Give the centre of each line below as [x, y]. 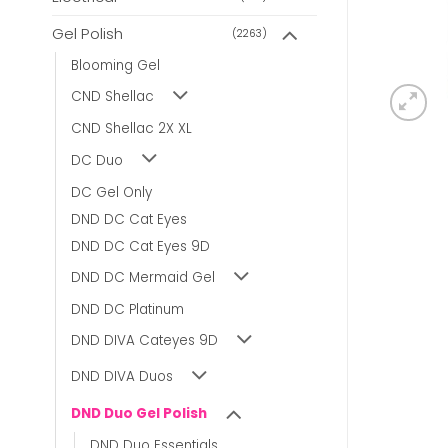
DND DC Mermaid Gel [143, 277]
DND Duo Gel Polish [139, 413]
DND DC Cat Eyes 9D [140, 246]
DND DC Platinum [127, 309]
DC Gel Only [111, 192]
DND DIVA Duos [122, 377]
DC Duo [97, 160]
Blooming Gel [115, 66]
